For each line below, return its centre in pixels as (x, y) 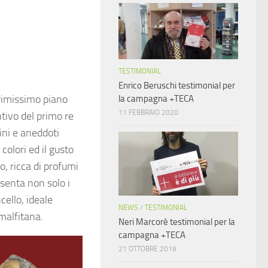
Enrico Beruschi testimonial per (177, 86)
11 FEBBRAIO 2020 (148, 113)
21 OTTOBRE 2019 (147, 249)
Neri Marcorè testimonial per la (177, 222)
